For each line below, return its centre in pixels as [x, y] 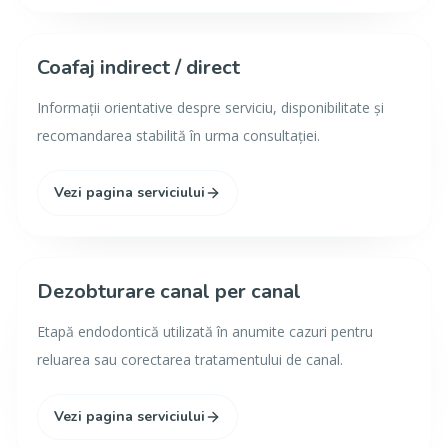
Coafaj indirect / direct [138, 67]
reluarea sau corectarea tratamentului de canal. [190, 359]
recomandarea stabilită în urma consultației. [178, 135]
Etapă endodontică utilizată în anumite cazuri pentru [205, 331]
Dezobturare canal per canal [169, 291]
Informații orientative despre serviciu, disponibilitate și [210, 107]
